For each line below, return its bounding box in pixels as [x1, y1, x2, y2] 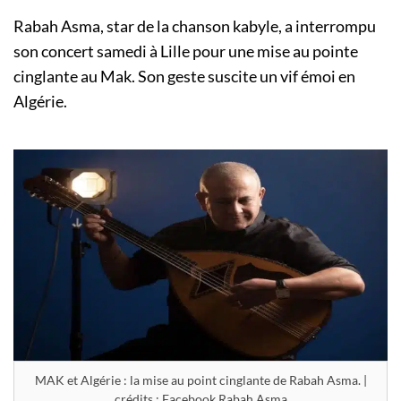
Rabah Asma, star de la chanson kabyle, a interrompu [13, 16, 376, 37]
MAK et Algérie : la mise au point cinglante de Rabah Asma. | [34, 371, 367, 388]
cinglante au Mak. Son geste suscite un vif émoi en [13, 66, 355, 87]
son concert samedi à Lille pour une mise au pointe [13, 41, 358, 62]
